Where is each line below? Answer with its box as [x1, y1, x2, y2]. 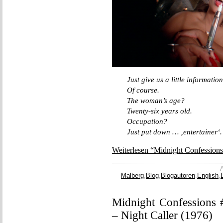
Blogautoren [161, 172, 195, 179]
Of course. [127, 86, 159, 94]
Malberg [121, 172, 144, 179]
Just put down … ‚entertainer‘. [127, 128, 222, 136]
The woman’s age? [127, 97, 185, 105]
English [197, 172, 219, 179]
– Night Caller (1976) [112, 209, 213, 222]
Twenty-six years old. [127, 107, 192, 115]
